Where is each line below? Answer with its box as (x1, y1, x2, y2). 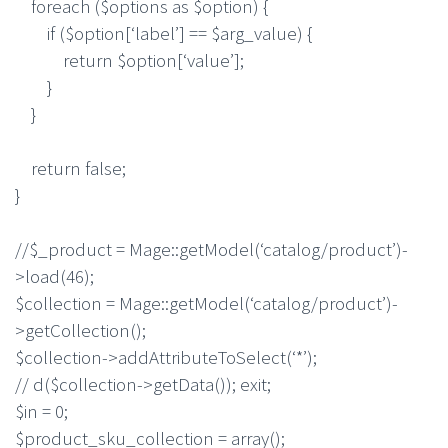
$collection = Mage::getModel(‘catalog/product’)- (15, 290, 398, 315)
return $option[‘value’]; (15, 47, 244, 72)
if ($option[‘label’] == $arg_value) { (15, 20, 312, 45)
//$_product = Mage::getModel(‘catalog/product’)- (15, 236, 408, 261)
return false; (15, 155, 126, 180)
